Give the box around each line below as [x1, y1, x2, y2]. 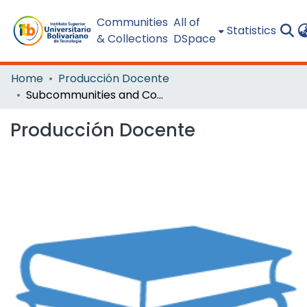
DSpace [173, 31, 216, 47]
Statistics [226, 23, 276, 38]
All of [173, 14, 200, 30]
